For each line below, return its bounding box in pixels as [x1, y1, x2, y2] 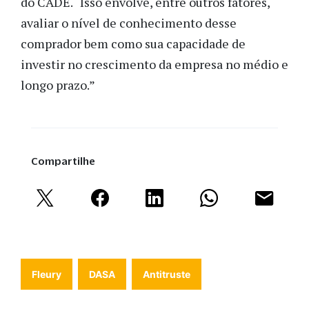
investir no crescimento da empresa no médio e [21, 56, 288, 73]
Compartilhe [31, 155, 95, 168]
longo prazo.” [21, 77, 95, 94]
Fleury [32, 268, 61, 281]
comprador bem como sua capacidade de [21, 35, 246, 52]
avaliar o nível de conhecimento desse [21, 14, 237, 32]
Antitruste [143, 268, 190, 281]
